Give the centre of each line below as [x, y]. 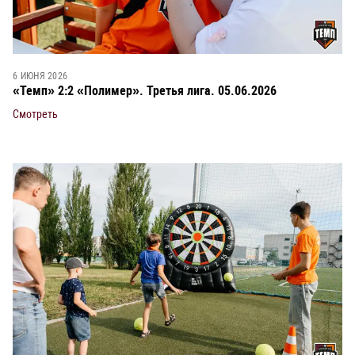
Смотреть [35, 115]
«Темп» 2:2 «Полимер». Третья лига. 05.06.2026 [145, 91]
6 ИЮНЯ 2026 [40, 76]
